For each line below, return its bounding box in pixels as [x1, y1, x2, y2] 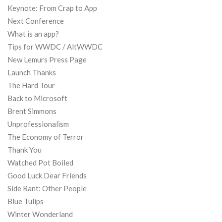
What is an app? [7, 29, 59, 38]
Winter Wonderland [7, 210, 73, 219]
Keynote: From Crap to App [7, 3, 97, 12]
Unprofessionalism [7, 119, 69, 128]
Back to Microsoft [7, 94, 67, 103]
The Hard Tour [7, 81, 55, 90]
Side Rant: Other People [7, 184, 87, 193]
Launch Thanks [7, 68, 56, 77]
